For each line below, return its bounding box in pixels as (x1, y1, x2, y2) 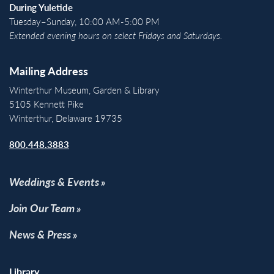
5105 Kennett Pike (9, 97, 84, 110)
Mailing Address (9, 62, 88, 78)
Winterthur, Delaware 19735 (9, 111, 122, 124)
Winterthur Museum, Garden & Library (9, 83, 160, 96)
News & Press (9, 226, 71, 242)
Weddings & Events (9, 173, 99, 189)
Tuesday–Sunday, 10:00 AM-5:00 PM (9, 14, 160, 28)
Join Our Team (9, 199, 75, 215)
